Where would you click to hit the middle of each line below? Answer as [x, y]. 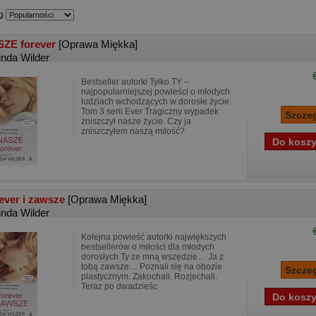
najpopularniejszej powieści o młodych [156, 92]
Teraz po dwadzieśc [119, 286]
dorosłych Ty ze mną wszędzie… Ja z [152, 257]
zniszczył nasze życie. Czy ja [136, 121]
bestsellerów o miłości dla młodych [148, 247]
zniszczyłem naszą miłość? [133, 131]
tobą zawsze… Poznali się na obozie [152, 267]
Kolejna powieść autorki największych [154, 237]
